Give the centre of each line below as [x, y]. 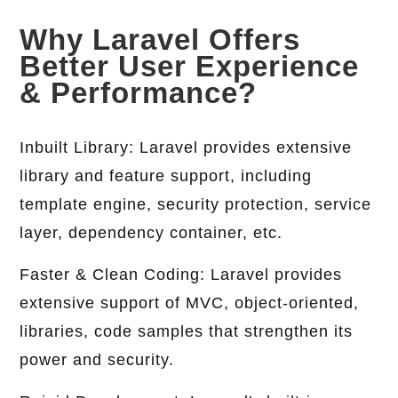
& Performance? [139, 93]
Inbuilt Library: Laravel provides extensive [186, 148]
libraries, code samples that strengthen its [187, 332]
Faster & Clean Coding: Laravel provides [181, 275]
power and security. [97, 360]
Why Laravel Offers [160, 40]
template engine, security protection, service [196, 205]
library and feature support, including [166, 176]
